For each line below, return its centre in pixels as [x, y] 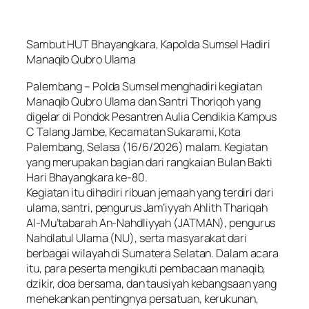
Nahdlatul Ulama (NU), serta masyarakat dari [137, 238]
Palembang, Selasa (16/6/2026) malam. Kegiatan [147, 147]
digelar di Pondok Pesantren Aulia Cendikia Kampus [152, 116]
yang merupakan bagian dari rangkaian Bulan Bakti [150, 162]
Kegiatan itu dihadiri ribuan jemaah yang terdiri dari [150, 192]
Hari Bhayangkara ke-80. [87, 177]
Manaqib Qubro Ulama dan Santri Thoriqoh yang [143, 101]
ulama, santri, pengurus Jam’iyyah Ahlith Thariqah [147, 207]
